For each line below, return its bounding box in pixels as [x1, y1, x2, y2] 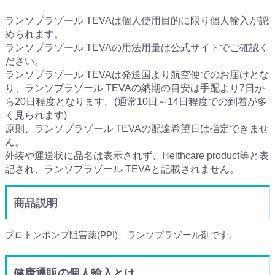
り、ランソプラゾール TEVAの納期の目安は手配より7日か [5, 82, 265, 93]
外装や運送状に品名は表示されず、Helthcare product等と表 [5, 150, 269, 161]
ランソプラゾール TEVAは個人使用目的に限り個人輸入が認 [5, 15, 269, 26]
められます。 [5, 28, 64, 39]
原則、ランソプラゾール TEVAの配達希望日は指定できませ [5, 123, 269, 134]
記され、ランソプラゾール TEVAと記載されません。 [5, 163, 239, 174]
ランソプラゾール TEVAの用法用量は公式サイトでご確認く [5, 42, 269, 53]
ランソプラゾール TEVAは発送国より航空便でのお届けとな [5, 69, 269, 80]
